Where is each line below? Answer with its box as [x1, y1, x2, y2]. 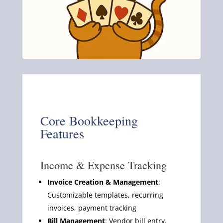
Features [40, 124, 84, 142]
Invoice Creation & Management [47, 177, 158, 187]
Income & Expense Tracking [40, 157, 167, 172]
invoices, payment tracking [47, 203, 136, 213]
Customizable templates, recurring [47, 190, 163, 200]
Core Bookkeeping [40, 111, 138, 129]
